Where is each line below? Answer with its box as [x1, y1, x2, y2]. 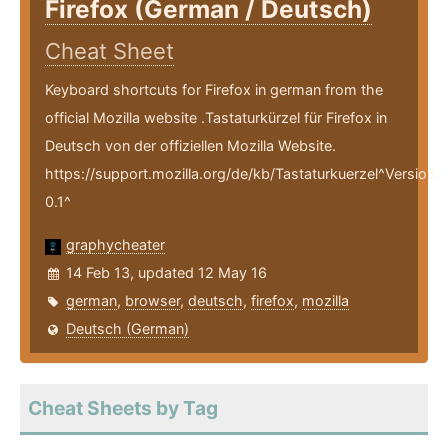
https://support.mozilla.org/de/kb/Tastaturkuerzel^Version [45, 165, 435, 183]
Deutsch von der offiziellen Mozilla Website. [45, 137, 336, 155]
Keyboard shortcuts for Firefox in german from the [45, 81, 383, 99]
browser [125, 292, 180, 310]
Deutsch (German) [66, 320, 189, 338]
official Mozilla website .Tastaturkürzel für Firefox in [45, 109, 387, 127]
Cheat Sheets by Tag [28, 396, 218, 421]
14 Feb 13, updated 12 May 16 [66, 264, 267, 282]
